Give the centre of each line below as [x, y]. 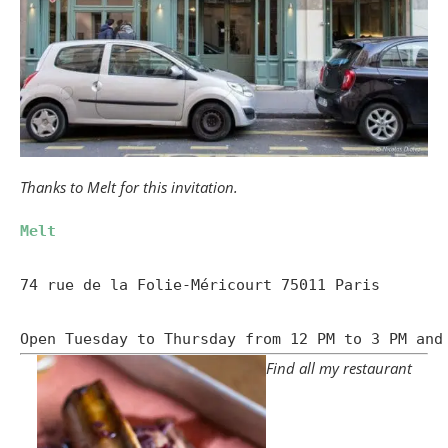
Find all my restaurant [338, 367]
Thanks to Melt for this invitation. [129, 186]
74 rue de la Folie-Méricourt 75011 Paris [200, 284]
